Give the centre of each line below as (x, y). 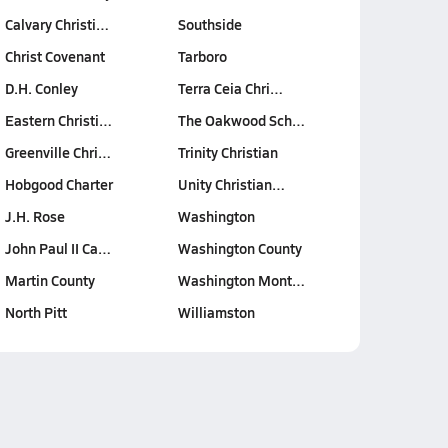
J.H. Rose (34, 216)
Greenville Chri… (57, 152)
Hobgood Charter (58, 184)
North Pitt (35, 312)
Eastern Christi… (58, 120)
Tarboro (202, 56)
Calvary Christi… (56, 24)
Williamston (216, 312)
